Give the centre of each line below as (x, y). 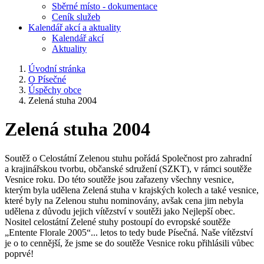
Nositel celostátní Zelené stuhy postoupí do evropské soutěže (118, 222)
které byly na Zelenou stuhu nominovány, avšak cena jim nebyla (124, 200)
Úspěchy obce (55, 90)
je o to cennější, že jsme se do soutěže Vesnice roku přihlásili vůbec (129, 243)
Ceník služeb (76, 17)
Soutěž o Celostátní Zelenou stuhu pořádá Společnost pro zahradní (128, 158)
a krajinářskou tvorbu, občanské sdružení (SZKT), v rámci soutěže (128, 169)
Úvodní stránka (57, 69)
